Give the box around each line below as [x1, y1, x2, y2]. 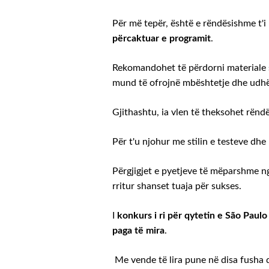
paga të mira [112, 225, 165, 235]
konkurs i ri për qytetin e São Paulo [117, 210, 267, 220]
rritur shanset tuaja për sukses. [112, 181, 241, 191]
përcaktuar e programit [112, 33, 211, 43]
